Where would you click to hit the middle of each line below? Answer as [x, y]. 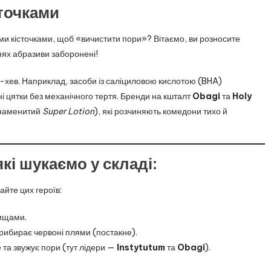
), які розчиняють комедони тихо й [161, 111]
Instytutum [141, 247]
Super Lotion [68, 111]
